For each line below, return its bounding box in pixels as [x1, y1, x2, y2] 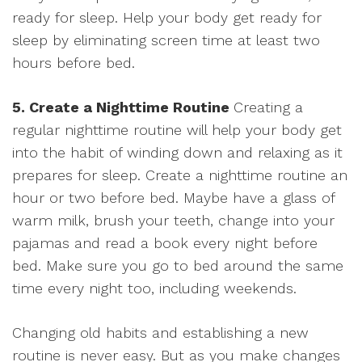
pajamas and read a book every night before [12, 234, 318, 251]
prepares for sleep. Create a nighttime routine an [12, 166, 347, 183]
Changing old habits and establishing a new [12, 324, 309, 341]
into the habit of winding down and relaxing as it [12, 144, 343, 161]
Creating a [234, 99, 303, 116]
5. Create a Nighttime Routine [12, 99, 234, 116]
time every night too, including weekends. [12, 280, 297, 297]
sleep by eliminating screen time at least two [12, 32, 320, 48]
